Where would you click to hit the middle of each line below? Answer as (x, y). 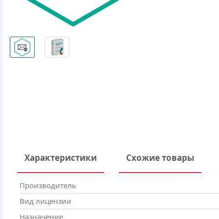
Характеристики (61, 158)
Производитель (48, 185)
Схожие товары (160, 158)
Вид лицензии (45, 201)
